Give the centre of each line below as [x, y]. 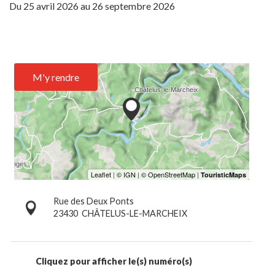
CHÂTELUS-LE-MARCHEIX [134, 213]
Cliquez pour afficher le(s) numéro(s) [114, 261]
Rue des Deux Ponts [93, 201]
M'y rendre [56, 77]
